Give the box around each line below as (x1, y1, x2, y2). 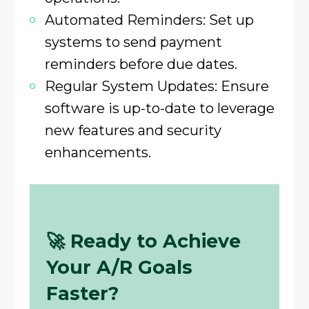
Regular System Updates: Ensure (44, 77, 269, 94)
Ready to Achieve (70, 230, 241, 253)
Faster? (46, 282, 119, 306)
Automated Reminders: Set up (44, 10, 254, 28)
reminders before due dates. (44, 54, 237, 72)
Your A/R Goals (46, 256, 192, 279)
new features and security (44, 121, 221, 139)
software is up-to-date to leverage (44, 99, 275, 117)
